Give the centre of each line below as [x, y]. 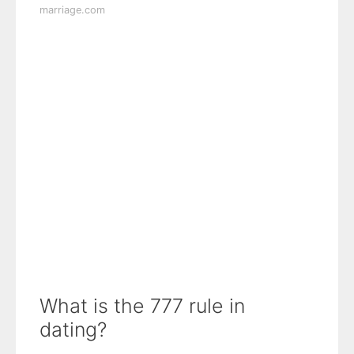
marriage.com [72, 9]
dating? [73, 329]
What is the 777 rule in [142, 305]
